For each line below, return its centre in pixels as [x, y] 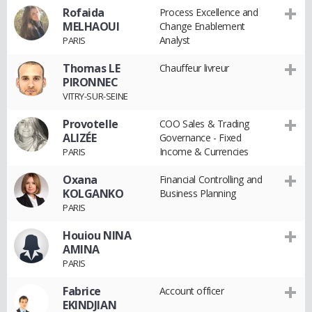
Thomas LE [92, 68]
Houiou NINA [97, 235]
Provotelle [91, 124]
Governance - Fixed [200, 138]
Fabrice [82, 291]
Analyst [174, 40]
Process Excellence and [209, 12]
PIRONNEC [91, 82]
